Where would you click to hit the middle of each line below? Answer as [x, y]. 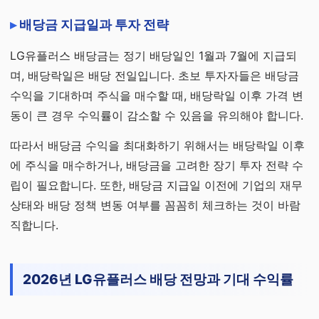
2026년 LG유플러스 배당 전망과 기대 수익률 [158, 279]
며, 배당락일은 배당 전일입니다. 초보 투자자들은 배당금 [155, 75]
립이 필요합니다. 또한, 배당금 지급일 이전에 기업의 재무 [156, 185]
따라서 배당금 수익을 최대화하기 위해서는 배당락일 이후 [157, 145]
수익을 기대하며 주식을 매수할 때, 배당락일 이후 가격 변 [157, 95]
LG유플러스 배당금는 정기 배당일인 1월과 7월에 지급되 [153, 56]
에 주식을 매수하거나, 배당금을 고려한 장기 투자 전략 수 [157, 165]
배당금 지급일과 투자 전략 [94, 25]
